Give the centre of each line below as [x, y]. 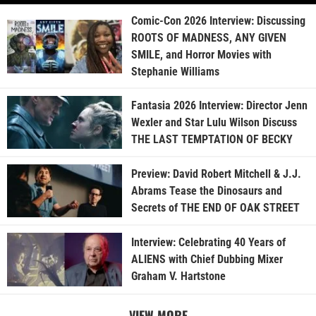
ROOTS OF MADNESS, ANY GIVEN [208, 38]
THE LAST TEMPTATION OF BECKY [212, 139]
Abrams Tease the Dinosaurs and [206, 190]
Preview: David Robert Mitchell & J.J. [216, 174]
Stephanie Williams [175, 72]
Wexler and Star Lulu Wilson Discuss [214, 122]
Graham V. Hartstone [178, 276]
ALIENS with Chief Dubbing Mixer [207, 260]
